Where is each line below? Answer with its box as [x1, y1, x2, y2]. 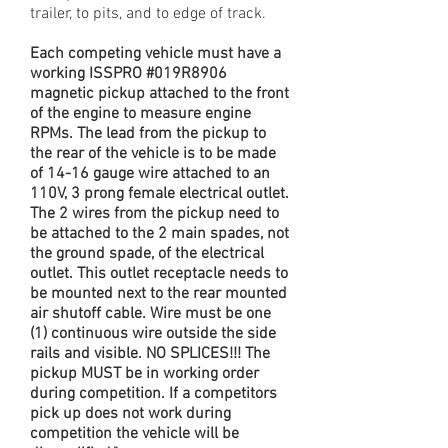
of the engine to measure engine [30, 104, 251, 125]
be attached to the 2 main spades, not [30, 224, 289, 245]
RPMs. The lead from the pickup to [30, 124, 266, 145]
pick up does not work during [30, 404, 231, 425]
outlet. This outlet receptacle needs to [30, 264, 288, 285]
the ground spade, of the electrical [30, 244, 264, 265]
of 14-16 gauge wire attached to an [30, 164, 270, 185]
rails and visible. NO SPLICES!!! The [30, 344, 270, 365]
